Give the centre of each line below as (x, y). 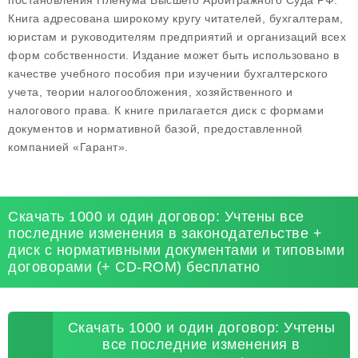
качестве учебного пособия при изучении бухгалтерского (168, 74)
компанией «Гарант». (68, 147)
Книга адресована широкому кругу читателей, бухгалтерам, (176, 18)
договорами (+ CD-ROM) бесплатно (134, 267)
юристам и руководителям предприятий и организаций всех (177, 37)
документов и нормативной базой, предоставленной (155, 129)
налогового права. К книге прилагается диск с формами (166, 110)
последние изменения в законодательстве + (165, 233)
